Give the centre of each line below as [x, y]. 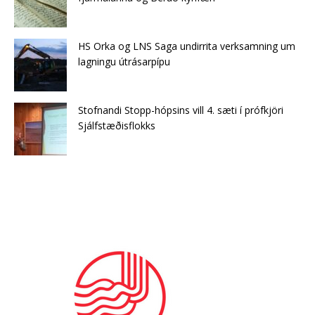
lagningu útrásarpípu [124, 61]
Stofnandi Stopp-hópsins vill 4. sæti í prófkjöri [181, 110]
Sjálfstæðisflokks [117, 125]
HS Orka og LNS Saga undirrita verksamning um [187, 46]
